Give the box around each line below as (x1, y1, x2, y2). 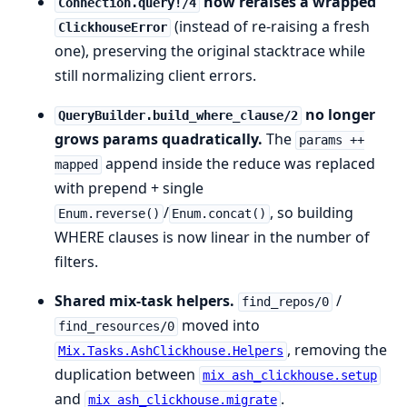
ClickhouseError (57, 20, 167, 35)
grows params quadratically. (55, 129, 263, 150)
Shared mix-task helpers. (55, 291, 234, 312)
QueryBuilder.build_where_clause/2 (57, 108, 298, 124)
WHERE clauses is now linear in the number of (55, 227, 370, 248)
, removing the (286, 340, 387, 361)
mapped (55, 157, 98, 173)
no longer (301, 104, 375, 125)
